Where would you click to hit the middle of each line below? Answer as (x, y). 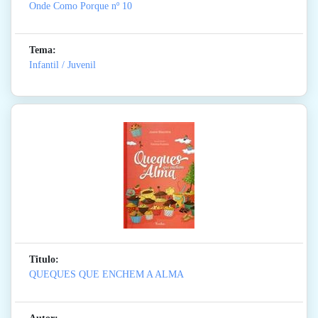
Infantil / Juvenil (62, 65)
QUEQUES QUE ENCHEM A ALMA (106, 275)
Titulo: (44, 260)
